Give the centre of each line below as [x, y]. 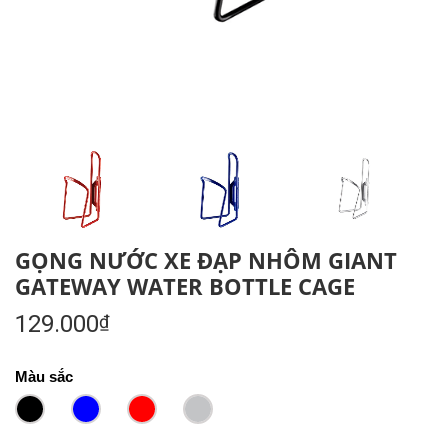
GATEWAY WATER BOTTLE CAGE [185, 285]
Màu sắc [44, 376]
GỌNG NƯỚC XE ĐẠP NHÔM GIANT [206, 259]
